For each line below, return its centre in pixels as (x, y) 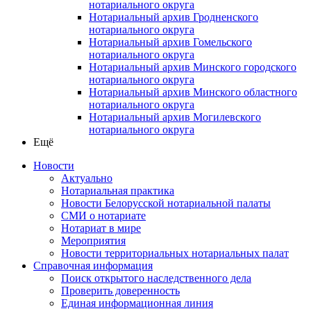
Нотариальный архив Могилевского (175, 117)
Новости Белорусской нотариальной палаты (166, 203)
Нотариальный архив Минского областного (193, 92)
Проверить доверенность (120, 290)
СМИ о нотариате (103, 215)
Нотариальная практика (118, 190)
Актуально (87, 178)
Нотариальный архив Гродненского (174, 17)
